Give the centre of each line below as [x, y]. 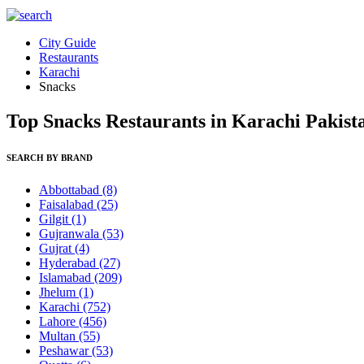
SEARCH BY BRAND [50, 157]
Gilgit [55, 219]
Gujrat [57, 248]
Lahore [59, 321]
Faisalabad [68, 204]
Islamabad [67, 277]
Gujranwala [71, 233]
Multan [59, 336]
